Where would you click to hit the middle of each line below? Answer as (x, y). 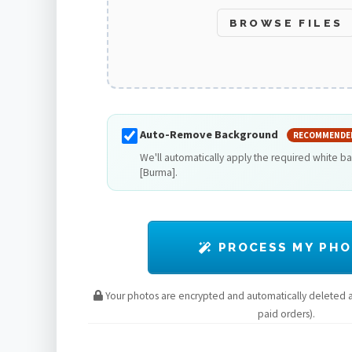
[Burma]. (158, 172)
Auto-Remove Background (210, 135)
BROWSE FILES (286, 22)
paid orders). (286, 314)
